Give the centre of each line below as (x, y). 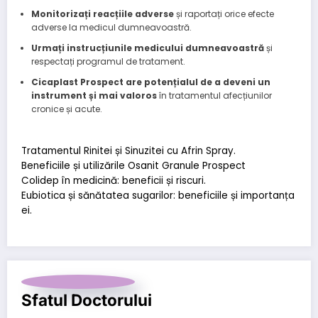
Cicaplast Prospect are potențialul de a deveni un (150, 82)
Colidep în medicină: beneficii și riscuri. (114, 181)
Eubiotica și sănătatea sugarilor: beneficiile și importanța (158, 196)
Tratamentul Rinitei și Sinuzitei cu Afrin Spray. (128, 151)
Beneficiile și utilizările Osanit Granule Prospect (133, 166)
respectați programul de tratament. (108, 62)
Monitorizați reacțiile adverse (102, 14)
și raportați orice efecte (224, 14)
